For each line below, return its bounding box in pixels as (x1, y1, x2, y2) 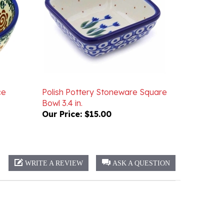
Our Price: (41, 94, 82, 104)
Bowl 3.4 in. (41, 83, 82, 93)
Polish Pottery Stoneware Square (41, 72, 167, 82)
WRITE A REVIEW (25, 145, 83, 152)
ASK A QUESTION (112, 145, 170, 152)
